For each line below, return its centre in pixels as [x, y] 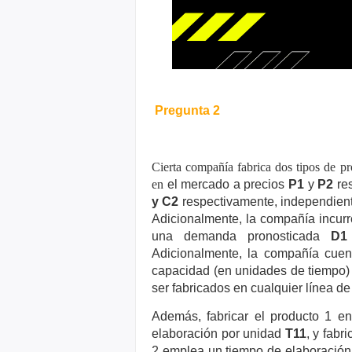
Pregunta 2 [187, 110]
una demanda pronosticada [241, 236]
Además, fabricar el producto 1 [245, 316]
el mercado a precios [228, 184]
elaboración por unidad [218, 334]
